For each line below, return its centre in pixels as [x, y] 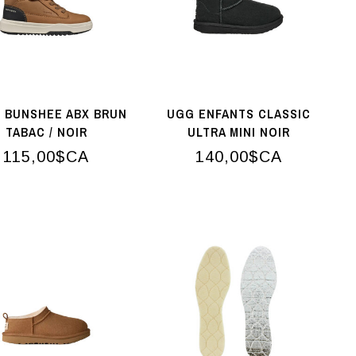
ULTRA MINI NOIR [238, 132]
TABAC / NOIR [46, 132]
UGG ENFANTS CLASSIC [238, 113]
